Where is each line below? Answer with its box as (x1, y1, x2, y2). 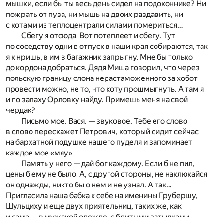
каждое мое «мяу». (6, 148, 74, 157)
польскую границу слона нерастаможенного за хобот (6, 73, 198, 83)
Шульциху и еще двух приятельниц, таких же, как (6, 201, 182, 211)
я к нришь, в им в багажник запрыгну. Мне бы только (6, 52, 193, 62)
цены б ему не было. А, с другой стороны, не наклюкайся (6, 169, 207, 179)
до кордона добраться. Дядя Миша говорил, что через (6, 62, 200, 72)
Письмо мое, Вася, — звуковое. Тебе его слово (21, 116, 187, 125)
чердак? (6, 105, 35, 115)
